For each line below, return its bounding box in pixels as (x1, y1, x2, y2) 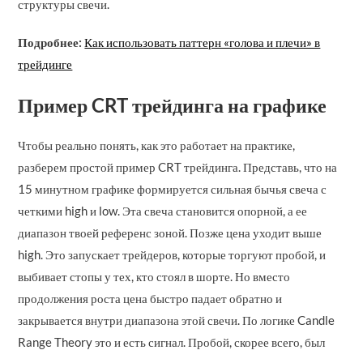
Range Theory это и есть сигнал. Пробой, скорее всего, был (18, 335, 326, 350)
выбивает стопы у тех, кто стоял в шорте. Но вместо (18, 269, 291, 284)
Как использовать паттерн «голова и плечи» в (84, 35, 321, 50)
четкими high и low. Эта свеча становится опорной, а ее (18, 203, 308, 219)
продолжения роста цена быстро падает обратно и (18, 291, 283, 306)
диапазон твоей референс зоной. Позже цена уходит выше (18, 225, 322, 241)
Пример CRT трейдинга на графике (18, 93, 327, 117)
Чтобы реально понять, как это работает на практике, (18, 138, 296, 153)
